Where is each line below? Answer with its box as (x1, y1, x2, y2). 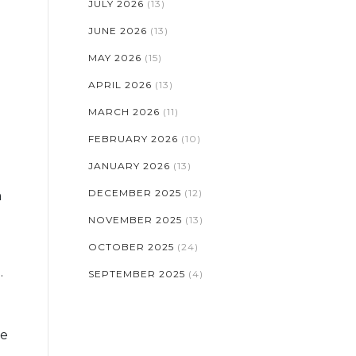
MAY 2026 (88, 52, 145, 64)
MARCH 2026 (88, 106, 163, 118)
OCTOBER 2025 (88, 241, 177, 253)
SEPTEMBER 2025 (88, 268, 188, 280)
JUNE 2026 (88, 25, 150, 37)
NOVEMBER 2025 (88, 214, 185, 226)
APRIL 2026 (88, 79, 155, 91)
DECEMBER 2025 (88, 187, 184, 199)
